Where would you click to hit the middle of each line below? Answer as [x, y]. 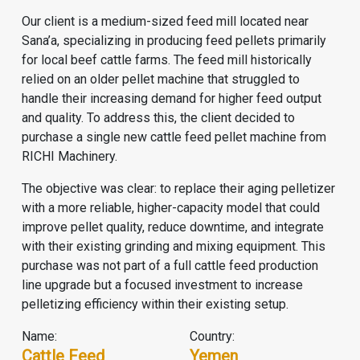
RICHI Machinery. [69, 156]
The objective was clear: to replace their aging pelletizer [178, 188]
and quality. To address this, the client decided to [158, 117]
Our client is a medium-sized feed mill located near [165, 21]
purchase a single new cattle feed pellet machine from [174, 137]
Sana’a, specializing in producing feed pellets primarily [174, 40]
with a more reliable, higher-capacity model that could [170, 207]
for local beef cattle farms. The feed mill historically [166, 59]
